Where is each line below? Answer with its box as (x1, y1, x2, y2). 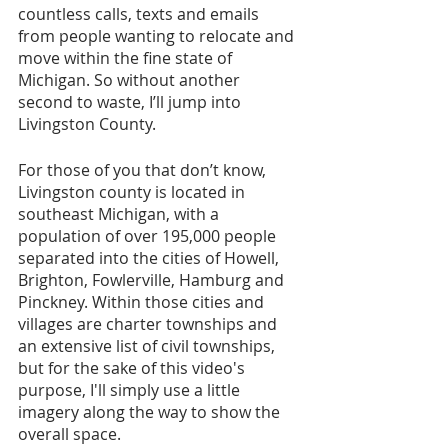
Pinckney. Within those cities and (18, 290, 268, 313)
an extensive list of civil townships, (18, 334, 279, 357)
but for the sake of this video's (18, 356, 249, 379)
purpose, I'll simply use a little (18, 378, 244, 401)
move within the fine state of (18, 46, 236, 69)
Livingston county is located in (18, 180, 249, 203)
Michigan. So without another (18, 68, 244, 91)
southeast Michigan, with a (18, 202, 223, 225)
